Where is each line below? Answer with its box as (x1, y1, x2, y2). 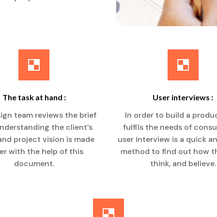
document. (14, 158, 54, 169)
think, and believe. (150, 158, 216, 169)
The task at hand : (2, 93, 66, 102)
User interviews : (153, 93, 214, 102)
